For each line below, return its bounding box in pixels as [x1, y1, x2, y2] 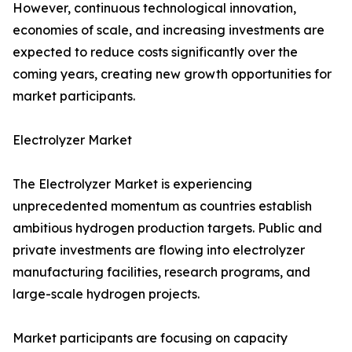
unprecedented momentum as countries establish [13, 198, 312, 214]
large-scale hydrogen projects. [13, 286, 200, 302]
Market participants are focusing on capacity [13, 330, 288, 346]
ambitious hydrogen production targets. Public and [13, 220, 322, 236]
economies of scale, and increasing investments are [13, 22, 324, 38]
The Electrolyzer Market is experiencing [13, 176, 252, 192]
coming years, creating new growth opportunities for [13, 66, 332, 82]
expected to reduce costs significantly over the [13, 44, 298, 60]
